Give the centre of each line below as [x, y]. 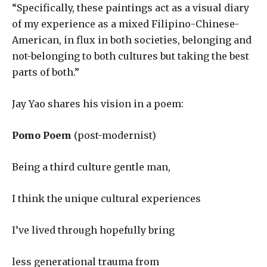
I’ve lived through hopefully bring [93, 230]
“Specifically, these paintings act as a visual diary [131, 7]
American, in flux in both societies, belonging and [132, 40]
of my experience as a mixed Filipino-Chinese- [125, 24]
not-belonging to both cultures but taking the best [131, 56]
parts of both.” [46, 72]
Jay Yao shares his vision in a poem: [98, 103]
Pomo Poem [42, 135]
